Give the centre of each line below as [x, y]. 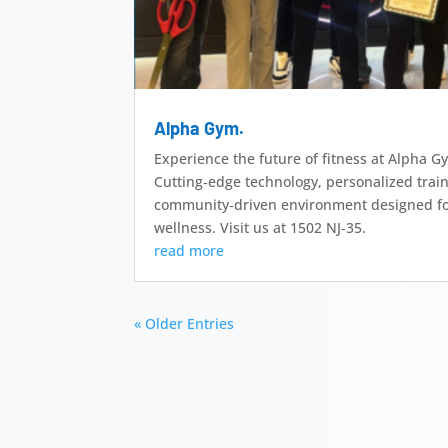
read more [189, 251]
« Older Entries [184, 324]
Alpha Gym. [199, 128]
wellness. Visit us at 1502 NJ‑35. [260, 228]
